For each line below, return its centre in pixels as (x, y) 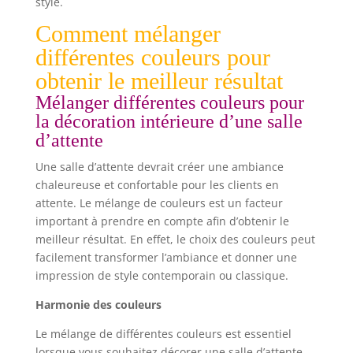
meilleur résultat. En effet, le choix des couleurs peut (175, 239)
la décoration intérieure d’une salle (169, 121)
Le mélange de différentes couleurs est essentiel (163, 333)
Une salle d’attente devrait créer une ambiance (159, 166)
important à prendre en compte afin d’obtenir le (162, 221)
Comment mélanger (128, 33)
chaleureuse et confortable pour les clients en (157, 184)
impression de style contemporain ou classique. (162, 275)
